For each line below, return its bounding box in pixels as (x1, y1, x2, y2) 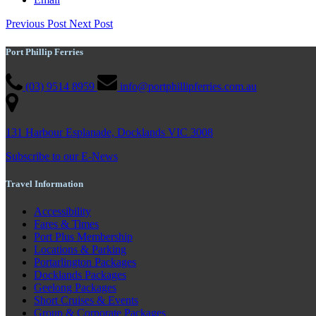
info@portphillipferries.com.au (120, 80, 257, 92)
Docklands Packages (34, 269, 126, 281)
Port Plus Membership (34, 231, 133, 243)
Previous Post (6, 18, 69, 30)
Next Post (69, 18, 113, 30)
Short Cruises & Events (34, 294, 138, 307)
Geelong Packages (34, 281, 116, 294)
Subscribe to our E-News (6, 150, 118, 162)
